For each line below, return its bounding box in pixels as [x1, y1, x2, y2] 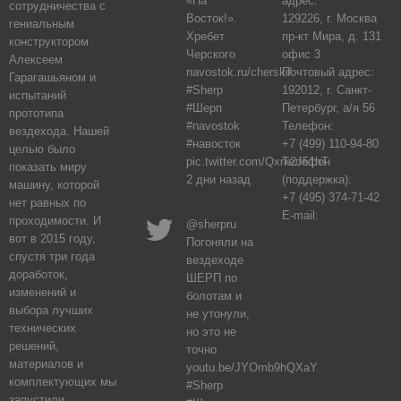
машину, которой [9, 177, 99, 192]
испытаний [9, 88, 66, 102]
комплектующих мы [9, 374, 116, 388]
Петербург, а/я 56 [282, 101, 376, 115]
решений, [9, 338, 59, 353]
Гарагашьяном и [9, 70, 96, 84]
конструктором [9, 34, 89, 48]
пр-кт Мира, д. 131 [282, 30, 382, 43]
